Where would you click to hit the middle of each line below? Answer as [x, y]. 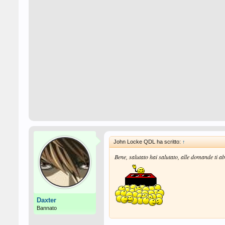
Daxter [46, 200]
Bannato [47, 208]
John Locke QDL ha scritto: [148, 142]
